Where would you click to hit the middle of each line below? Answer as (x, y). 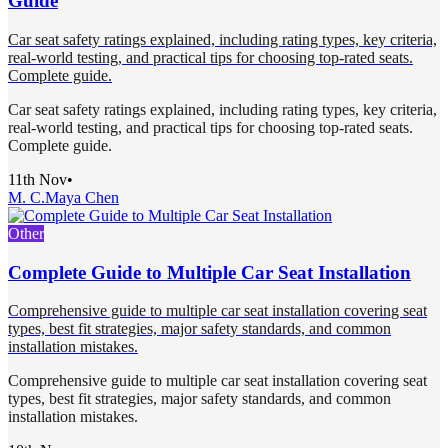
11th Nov (37, 180)
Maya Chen (82, 198)
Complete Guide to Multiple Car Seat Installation (209, 272)
